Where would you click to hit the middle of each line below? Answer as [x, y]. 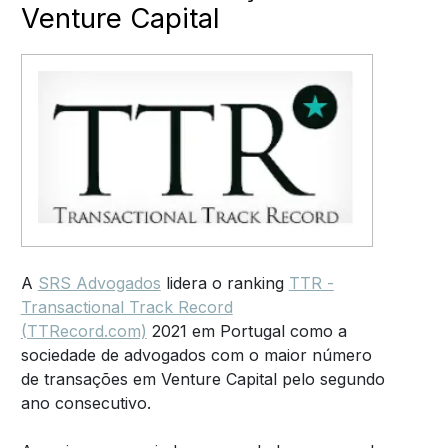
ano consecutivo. [85, 403]
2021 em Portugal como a [246, 331]
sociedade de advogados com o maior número [196, 355]
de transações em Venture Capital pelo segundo [202, 379]
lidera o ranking [224, 283]
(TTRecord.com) [83, 331]
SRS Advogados [99, 283]
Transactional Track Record [126, 307]
